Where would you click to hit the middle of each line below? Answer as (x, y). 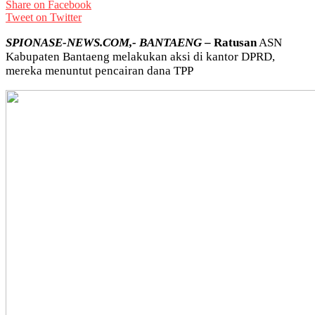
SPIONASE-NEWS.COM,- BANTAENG (104, 42)
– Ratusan (229, 42)
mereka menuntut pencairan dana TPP (99, 70)
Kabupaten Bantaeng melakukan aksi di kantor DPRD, (140, 56)
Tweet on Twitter (44, 17)
